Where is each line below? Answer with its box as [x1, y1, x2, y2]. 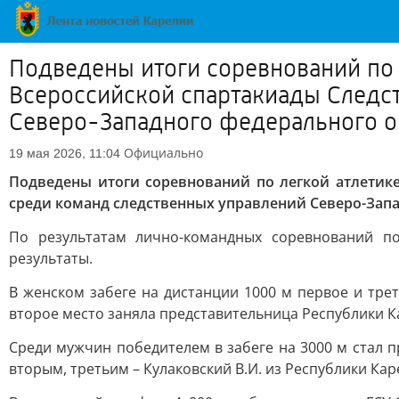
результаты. [9, 248, 93, 268]
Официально [124, 144, 203, 161]
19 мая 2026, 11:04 [9, 146, 120, 160]
